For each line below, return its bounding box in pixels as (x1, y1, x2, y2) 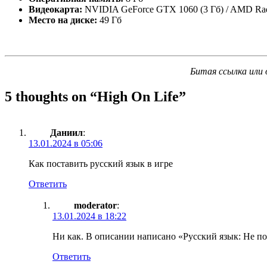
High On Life (97, 88, 179, 104)
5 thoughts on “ (5, 88, 97, 104)
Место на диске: (29, 14, 97, 25)
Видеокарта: (29, 4, 82, 14)
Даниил (50, 127, 83, 138)
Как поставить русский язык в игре (29, 158, 173, 169)
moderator (74, 200, 117, 210)
